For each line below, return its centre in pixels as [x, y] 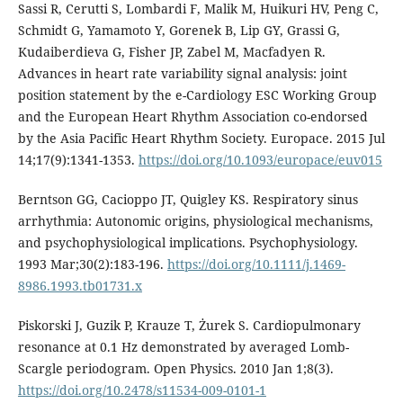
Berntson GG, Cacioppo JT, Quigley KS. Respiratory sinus [188, 199]
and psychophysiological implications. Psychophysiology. [188, 242]
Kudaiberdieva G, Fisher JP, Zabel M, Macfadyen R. [171, 51]
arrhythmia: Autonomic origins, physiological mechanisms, [195, 220]
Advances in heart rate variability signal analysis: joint [182, 73]
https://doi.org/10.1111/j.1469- [256, 264]
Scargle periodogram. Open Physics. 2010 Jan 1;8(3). [175, 368]
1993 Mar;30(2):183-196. [92, 264]
